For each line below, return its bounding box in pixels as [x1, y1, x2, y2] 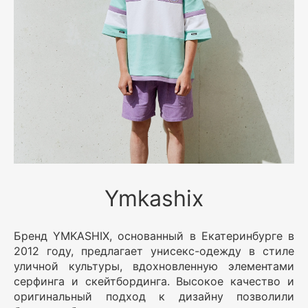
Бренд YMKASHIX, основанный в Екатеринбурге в [14, 228, 294, 243]
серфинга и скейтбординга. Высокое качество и [14, 274, 294, 288]
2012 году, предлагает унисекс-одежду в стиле [14, 243, 294, 258]
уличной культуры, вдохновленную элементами [14, 258, 294, 273]
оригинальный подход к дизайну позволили [14, 289, 294, 303]
